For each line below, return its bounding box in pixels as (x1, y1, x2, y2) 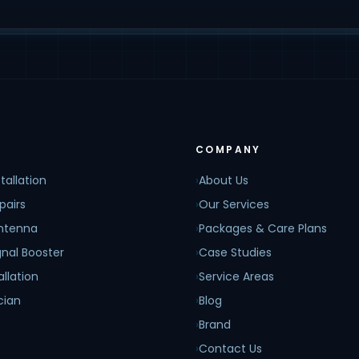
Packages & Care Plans (199, 220, 327, 236)
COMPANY (196, 142, 261, 156)
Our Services (199, 196, 269, 212)
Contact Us (199, 340, 262, 357)
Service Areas (199, 268, 274, 284)
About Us (199, 171, 248, 188)
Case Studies (199, 244, 272, 260)
